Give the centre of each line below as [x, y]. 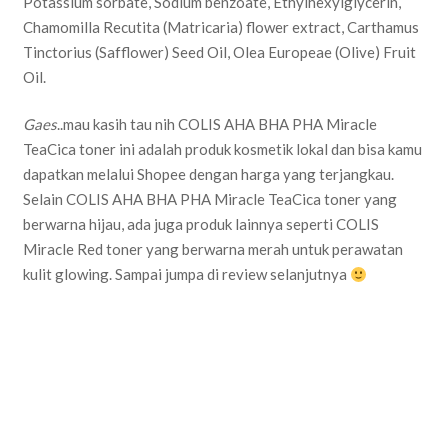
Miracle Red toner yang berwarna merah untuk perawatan [212, 249]
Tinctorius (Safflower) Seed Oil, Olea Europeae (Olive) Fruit [219, 51]
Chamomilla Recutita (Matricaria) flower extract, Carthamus [220, 26]
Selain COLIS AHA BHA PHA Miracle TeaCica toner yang [209, 199]
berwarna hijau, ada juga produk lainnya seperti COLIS [200, 224]
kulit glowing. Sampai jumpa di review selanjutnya [186, 274]
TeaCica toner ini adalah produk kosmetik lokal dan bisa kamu [222, 149]
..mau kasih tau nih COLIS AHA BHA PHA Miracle [216, 124]
